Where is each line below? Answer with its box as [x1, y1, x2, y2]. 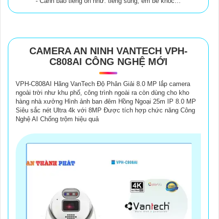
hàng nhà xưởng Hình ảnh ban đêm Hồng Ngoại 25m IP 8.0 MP [16, 97, 196, 105]
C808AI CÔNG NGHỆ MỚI [49, 56, 168, 67]
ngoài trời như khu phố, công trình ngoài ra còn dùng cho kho [16, 88, 189, 96]
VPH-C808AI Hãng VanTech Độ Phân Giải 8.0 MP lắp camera [16, 80, 190, 88]
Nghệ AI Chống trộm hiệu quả [16, 115, 99, 123]
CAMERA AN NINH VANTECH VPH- [29, 45, 188, 56]
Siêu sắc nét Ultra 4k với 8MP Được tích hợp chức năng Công [16, 106, 195, 114]
